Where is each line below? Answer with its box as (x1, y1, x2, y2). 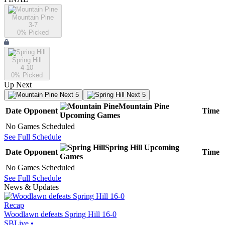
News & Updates (4, 183, 59, 192)
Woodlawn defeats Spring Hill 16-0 (4, 210, 117, 219)
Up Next (4, 80, 32, 89)
